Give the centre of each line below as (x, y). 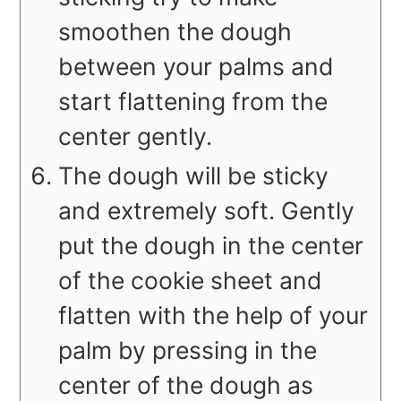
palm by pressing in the (188, 350)
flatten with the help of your (213, 316)
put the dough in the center (211, 246)
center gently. (136, 137)
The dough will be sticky (194, 176)
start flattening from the (193, 102)
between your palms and (196, 67)
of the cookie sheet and (191, 281)
